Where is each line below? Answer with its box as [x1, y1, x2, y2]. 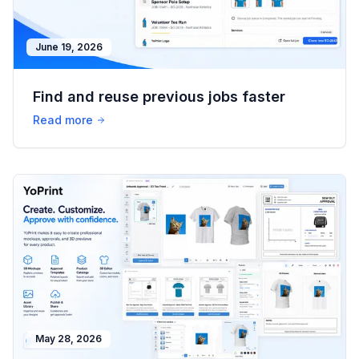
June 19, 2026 [35, 40, 103, 53]
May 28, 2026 [35, 333, 102, 345]
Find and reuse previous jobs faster [33, 87, 285, 105]
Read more [33, 112, 93, 127]
